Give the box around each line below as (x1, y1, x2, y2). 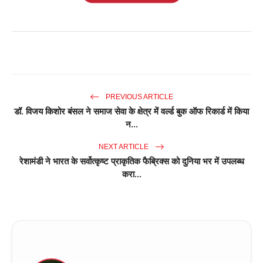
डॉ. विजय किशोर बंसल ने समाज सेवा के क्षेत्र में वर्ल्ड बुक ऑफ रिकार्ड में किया (14, 105, 249, 117)
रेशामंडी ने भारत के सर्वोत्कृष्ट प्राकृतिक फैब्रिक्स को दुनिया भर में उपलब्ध (19, 155, 244, 167)
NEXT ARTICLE (99, 142, 150, 151)
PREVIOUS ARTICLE (104, 92, 173, 101)
